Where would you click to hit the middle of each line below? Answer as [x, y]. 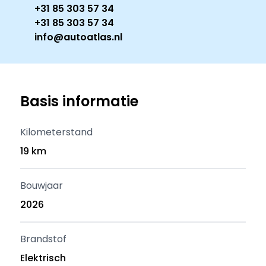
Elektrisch [43, 258]
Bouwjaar [42, 186]
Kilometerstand [57, 132]
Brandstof [44, 239]
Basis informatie [80, 101]
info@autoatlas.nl [79, 37]
